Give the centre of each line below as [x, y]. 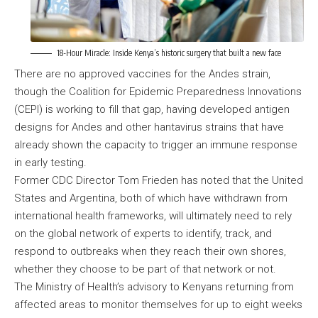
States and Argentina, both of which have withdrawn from [151, 198]
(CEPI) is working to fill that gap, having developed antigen [152, 110]
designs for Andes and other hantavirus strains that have [149, 127]
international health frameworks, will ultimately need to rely [153, 216]
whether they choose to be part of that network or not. [147, 269]
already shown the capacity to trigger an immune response [156, 145]
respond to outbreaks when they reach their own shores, [150, 252]
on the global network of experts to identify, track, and [143, 234]
